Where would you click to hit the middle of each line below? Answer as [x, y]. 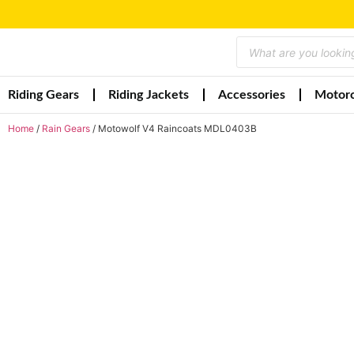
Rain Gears [66, 128]
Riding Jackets [149, 95]
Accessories [252, 95]
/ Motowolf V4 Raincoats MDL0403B [173, 128]
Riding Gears [43, 95]
